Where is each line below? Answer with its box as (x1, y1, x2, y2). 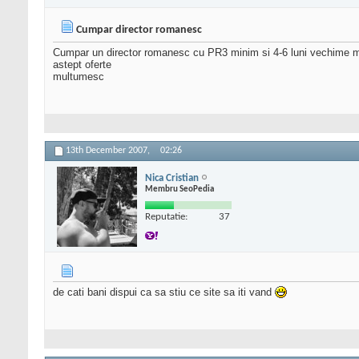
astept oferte (53, 58, 111, 71)
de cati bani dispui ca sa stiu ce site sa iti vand (53, 286, 275, 299)
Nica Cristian (145, 172, 199, 184)
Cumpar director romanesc (76, 24, 202, 37)
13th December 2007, (66, 146, 152, 156)
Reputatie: (145, 211, 188, 222)
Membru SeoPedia (145, 184, 214, 194)
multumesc (53, 71, 104, 83)
